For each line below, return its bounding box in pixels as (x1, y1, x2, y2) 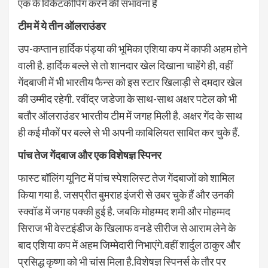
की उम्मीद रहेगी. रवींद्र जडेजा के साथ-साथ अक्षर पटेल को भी (18, 92, 237, 106)
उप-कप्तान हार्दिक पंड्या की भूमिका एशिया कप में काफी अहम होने (18, 42, 247, 56)
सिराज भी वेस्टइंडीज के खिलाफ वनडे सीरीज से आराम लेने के (18, 221, 236, 235)
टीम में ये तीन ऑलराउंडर (18, 19, 106, 33)
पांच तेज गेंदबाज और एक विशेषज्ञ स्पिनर (18, 148, 162, 162)
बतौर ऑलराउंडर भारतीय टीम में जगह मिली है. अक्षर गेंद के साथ (18, 109, 242, 123)
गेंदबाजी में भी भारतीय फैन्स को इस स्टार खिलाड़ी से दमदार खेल (18, 75, 242, 89)
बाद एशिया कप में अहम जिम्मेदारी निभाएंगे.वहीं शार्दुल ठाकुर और (18, 238, 240, 252)
